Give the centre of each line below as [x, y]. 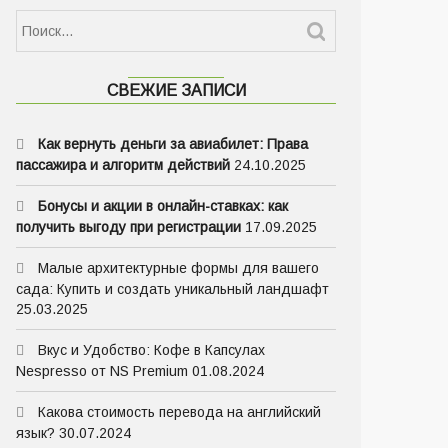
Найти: [37, 19]
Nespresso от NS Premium [102, 371]
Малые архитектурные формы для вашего [178, 268]
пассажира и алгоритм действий [123, 165]
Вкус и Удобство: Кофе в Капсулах [151, 350]
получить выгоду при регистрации [128, 227]
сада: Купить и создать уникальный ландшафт [172, 289]
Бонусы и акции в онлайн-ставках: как [163, 206]
